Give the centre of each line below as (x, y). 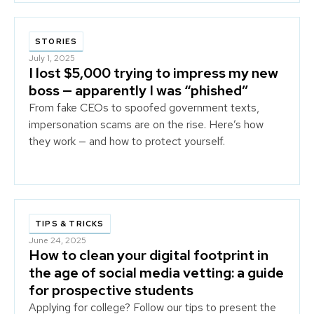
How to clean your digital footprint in (149, 255)
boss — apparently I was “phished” (138, 90)
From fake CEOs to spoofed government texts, (144, 107)
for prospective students (111, 290)
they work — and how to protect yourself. (127, 141)
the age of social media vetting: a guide (156, 272)
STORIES (56, 41)
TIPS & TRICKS (70, 223)
